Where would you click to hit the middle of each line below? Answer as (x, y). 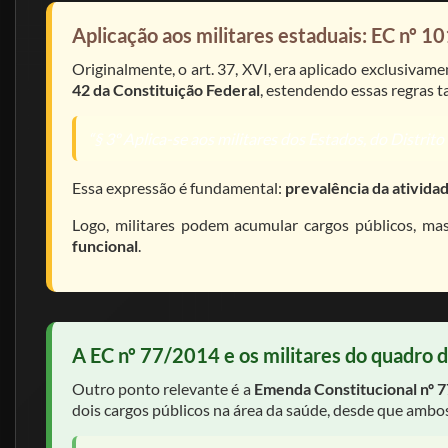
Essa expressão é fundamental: (178, 187)
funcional (105, 245)
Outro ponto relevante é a (163, 388)
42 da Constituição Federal (166, 89)
